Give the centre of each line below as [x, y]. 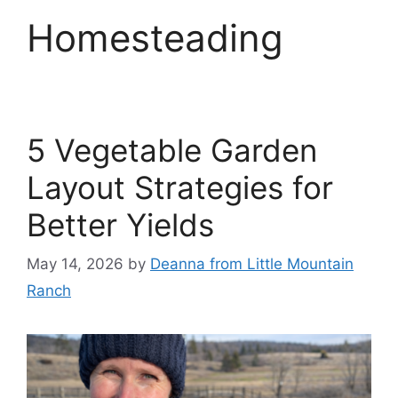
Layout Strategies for [180, 187]
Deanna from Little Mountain [252, 264]
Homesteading [155, 37]
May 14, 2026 [75, 264]
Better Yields [120, 224]
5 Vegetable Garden [172, 150]
